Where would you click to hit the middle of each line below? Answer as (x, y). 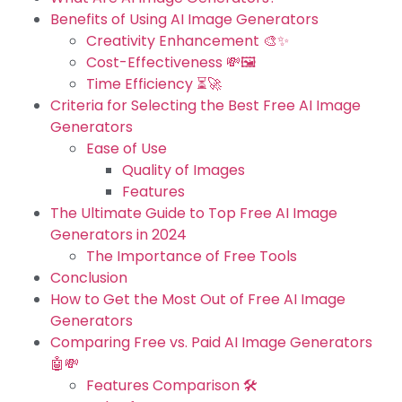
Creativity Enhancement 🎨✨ (188, 40)
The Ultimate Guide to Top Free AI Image (194, 213)
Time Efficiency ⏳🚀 (154, 83)
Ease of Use (127, 148)
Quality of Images (184, 170)
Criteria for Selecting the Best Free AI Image (205, 105)
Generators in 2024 (118, 234)
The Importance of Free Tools (192, 256)
